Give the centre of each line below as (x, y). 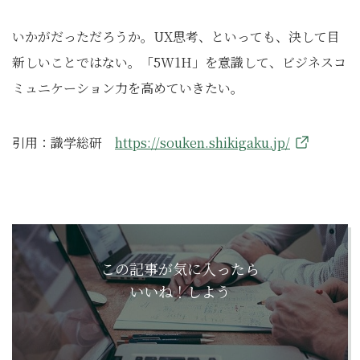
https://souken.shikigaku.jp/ (202, 143)
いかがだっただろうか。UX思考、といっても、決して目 (176, 37)
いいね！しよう (180, 291)
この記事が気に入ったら (180, 269)
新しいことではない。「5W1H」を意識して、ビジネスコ (179, 63)
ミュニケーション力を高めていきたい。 (128, 88)
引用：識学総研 (63, 143)
